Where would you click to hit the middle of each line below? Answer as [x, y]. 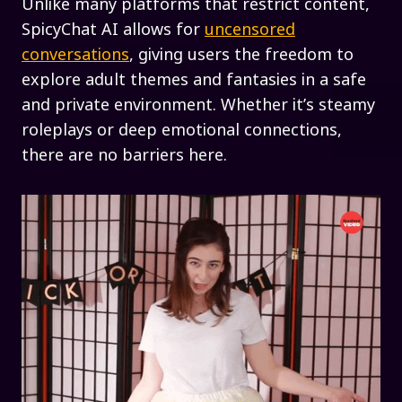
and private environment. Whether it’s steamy [198, 104]
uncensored [250, 28]
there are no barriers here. [124, 154]
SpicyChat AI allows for [113, 28]
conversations [75, 53]
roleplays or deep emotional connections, [182, 129]
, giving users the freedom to [241, 53]
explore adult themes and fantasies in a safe [194, 79]
